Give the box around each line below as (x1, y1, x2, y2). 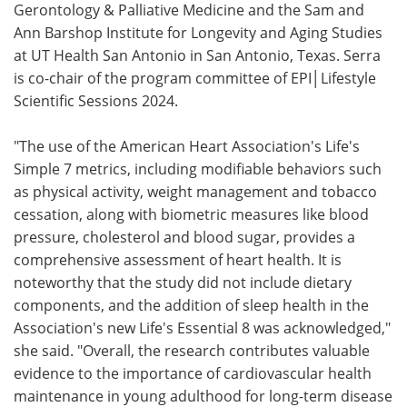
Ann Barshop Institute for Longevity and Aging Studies (14, 22, 382, 42)
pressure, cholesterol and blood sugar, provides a (14, 226, 355, 246)
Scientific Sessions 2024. (14, 90, 178, 110)
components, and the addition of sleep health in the (14, 294, 369, 314)
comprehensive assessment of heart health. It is (14, 249, 342, 269)
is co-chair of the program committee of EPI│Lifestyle (14, 67, 376, 87)
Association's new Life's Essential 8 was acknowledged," (14, 317, 391, 337)
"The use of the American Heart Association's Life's (14, 135, 360, 155)
